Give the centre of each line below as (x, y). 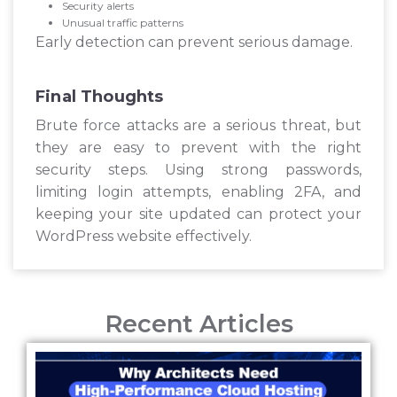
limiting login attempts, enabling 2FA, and (198, 192)
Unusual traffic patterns (123, 23)
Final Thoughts (100, 97)
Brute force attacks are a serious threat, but (198, 126)
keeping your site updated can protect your (198, 214)
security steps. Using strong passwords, (198, 170)
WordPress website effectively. (144, 237)
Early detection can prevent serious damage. (194, 43)
